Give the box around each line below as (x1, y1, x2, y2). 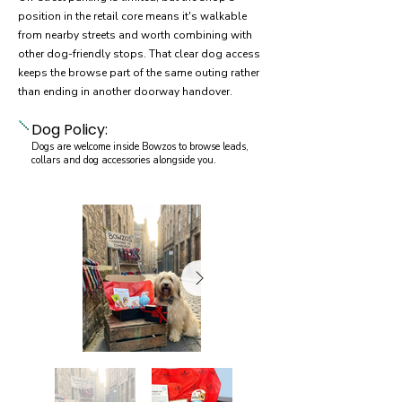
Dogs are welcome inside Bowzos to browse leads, (31, 140, 249, 153)
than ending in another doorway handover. (18, 84, 232, 99)
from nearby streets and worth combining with (18, 28, 252, 42)
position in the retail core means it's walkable (18, 9, 247, 23)
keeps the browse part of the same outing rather (18, 66, 259, 80)
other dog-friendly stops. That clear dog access (18, 47, 260, 61)
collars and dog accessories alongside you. (31, 153, 216, 167)
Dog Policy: (31, 119, 108, 140)
